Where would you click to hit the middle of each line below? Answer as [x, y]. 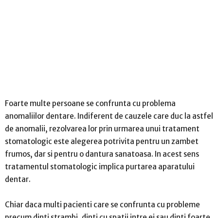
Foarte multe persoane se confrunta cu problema [90, 103]
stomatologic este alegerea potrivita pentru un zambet [102, 141]
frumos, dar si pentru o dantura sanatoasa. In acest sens [102, 154]
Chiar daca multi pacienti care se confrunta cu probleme [102, 204]
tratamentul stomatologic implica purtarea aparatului [100, 166]
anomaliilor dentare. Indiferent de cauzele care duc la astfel [109, 116]
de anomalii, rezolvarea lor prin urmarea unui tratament [102, 128]
